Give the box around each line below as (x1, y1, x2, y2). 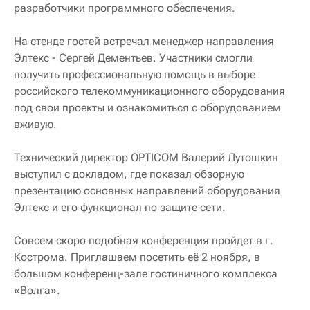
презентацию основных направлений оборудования (14, 183, 280, 197)
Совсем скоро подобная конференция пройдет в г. (14, 233, 273, 247)
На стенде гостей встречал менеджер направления (14, 34, 274, 48)
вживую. (14, 117, 57, 131)
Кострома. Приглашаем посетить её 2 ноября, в (14, 250, 260, 264)
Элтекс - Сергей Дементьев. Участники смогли (14, 51, 253, 64)
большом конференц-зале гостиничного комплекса (14, 266, 277, 280)
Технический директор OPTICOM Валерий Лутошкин (14, 150, 278, 164)
